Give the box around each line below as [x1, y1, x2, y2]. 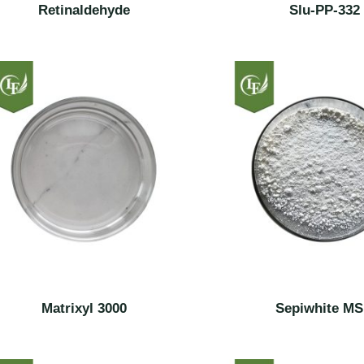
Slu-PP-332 [288, 2, 360, 19]
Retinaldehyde [37, 2, 130, 19]
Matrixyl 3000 [41, 300, 127, 316]
